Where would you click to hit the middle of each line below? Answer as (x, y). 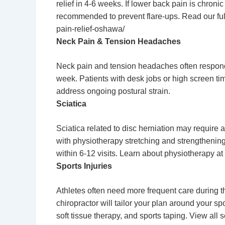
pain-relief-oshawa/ (90, 29)
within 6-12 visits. (88, 153)
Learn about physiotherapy (167, 153)
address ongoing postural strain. (113, 91)
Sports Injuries (84, 166)
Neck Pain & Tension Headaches (119, 41)
